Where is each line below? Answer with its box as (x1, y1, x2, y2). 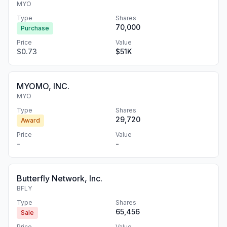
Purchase (21, 24, 49, 32)
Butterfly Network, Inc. (17, 173, 102, 183)
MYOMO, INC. (17, 81, 69, 91)
